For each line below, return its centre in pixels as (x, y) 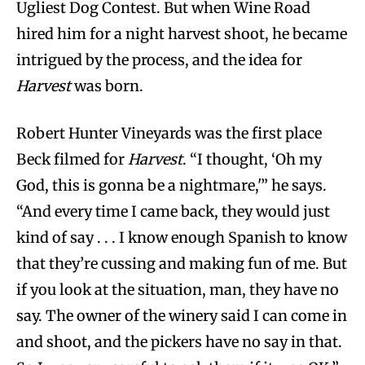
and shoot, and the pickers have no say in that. (179, 341)
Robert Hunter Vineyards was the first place (169, 133)
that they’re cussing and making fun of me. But (182, 263)
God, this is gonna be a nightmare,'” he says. (172, 185)
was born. (107, 86)
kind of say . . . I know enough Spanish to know (182, 237)
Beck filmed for (72, 159)
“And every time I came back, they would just (173, 211)
